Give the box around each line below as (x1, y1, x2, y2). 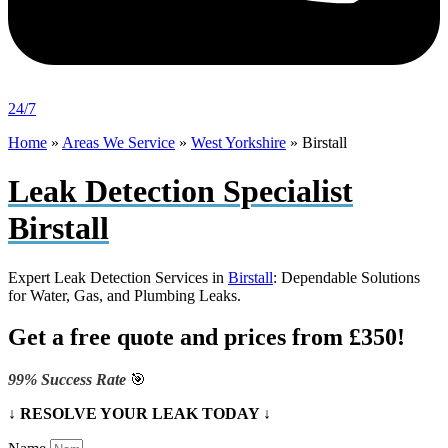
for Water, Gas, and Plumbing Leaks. (8, 286, 241, 304)
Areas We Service (62, 133, 175, 151)
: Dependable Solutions (273, 268, 420, 286)
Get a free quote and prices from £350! (8, 324, 405, 351)
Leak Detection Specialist (8, 173, 353, 210)
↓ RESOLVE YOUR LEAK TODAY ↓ (8, 405, 271, 423)
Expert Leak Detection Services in (8, 268, 228, 286)
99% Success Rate (8, 371, 130, 389)
